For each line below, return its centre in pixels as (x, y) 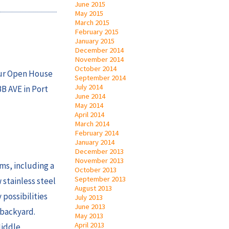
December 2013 (99, 151)
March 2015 (92, 22)
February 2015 (97, 31)
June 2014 (90, 96)
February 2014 (97, 133)
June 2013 (90, 206)
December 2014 (99, 50)
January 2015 (95, 41)
